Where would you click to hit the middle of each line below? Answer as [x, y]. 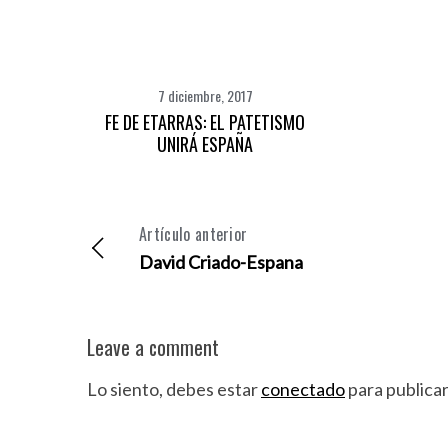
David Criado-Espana [221, 262]
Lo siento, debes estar [174, 389]
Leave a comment [153, 347]
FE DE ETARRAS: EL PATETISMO [205, 122]
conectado [303, 389]
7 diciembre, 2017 [205, 95]
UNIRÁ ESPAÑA [205, 144]
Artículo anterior [193, 234]
